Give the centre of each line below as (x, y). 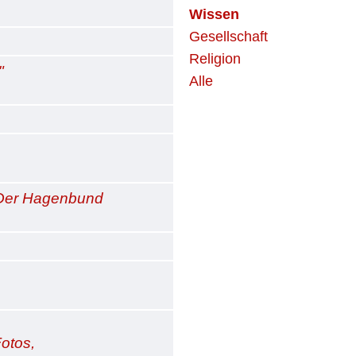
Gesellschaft (229, 37)
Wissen (215, 14)
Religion (215, 59)
